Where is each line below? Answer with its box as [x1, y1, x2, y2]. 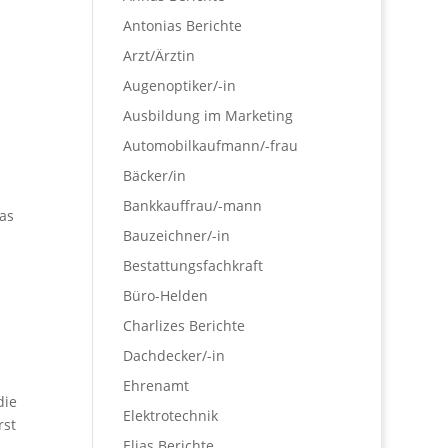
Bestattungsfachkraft [123, 256, 264, 275]
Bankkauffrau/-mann [123, 196, 263, 215]
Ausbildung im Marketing [123, 106, 294, 125]
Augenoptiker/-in [123, 76, 237, 95]
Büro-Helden [123, 286, 209, 305]
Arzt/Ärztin [123, 46, 196, 65]
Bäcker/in [123, 166, 187, 185]
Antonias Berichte [123, 16, 243, 35]
